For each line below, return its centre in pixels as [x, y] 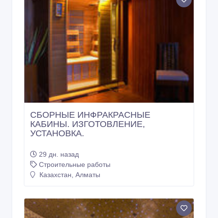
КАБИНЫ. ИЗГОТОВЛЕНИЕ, [88, 124]
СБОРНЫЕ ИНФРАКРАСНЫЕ [90, 115]
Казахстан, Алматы [69, 175]
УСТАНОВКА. [57, 134]
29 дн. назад [59, 154]
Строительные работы [75, 165]
